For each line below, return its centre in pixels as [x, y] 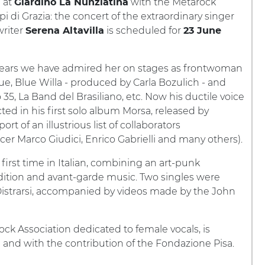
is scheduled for [144, 30]
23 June [202, 31]
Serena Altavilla [65, 31]
